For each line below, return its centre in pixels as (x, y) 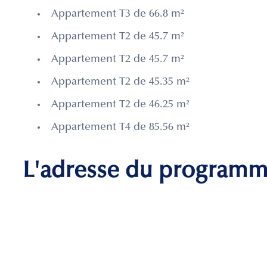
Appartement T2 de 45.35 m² (120, 83)
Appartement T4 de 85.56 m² (120, 128)
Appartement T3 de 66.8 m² (118, 15)
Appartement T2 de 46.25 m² (120, 105)
